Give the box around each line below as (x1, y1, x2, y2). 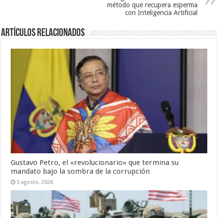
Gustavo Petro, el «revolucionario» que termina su (11, 158, 179, 167)
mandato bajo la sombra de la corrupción (11, 166, 150, 176)
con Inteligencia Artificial (125, 8, 198, 17)
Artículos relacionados (1, 27, 85, 39)
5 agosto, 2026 (17, 179, 54, 185)
